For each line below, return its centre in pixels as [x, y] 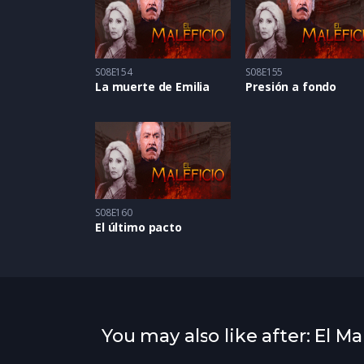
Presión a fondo [291, 87]
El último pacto [139, 227]
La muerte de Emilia [153, 87]
